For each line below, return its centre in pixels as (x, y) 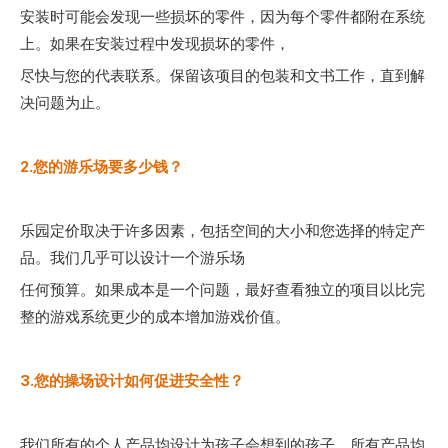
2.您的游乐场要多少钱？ (101, 166)
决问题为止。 (65, 102)
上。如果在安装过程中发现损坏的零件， (155, 43)
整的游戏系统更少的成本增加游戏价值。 (155, 316)
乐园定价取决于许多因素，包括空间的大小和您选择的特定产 (222, 230)
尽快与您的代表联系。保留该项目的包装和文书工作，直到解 (222, 75)
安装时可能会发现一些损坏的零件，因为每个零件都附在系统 (222, 16)
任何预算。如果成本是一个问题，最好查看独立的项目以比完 (222, 289)
